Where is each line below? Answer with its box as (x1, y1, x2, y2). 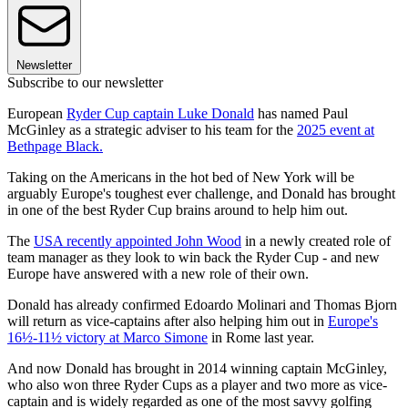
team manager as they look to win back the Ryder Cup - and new (7, 250, 380, 266)
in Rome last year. (208, 330, 314, 346)
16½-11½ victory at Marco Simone (7, 330, 208, 346)
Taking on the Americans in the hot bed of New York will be (7, 169, 354, 186)
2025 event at (297, 122, 374, 138)
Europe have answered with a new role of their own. (7, 266, 309, 282)
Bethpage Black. (7, 138, 103, 155)
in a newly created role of (241, 233, 391, 250)
